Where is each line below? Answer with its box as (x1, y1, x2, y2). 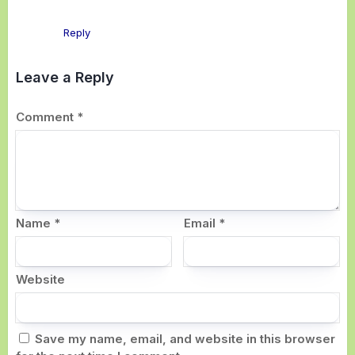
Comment (16, 109, 77, 125)
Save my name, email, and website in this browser (35, 331, 335, 347)
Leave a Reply (16, 69, 114, 86)
